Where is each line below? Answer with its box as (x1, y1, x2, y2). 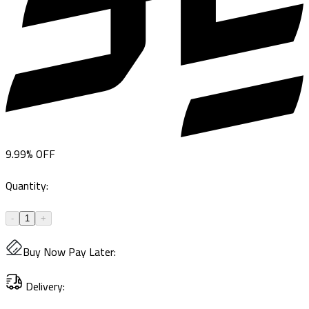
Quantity (6, 175, 46, 196)
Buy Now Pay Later (23, 241, 114, 262)
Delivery (26, 275, 63, 297)
